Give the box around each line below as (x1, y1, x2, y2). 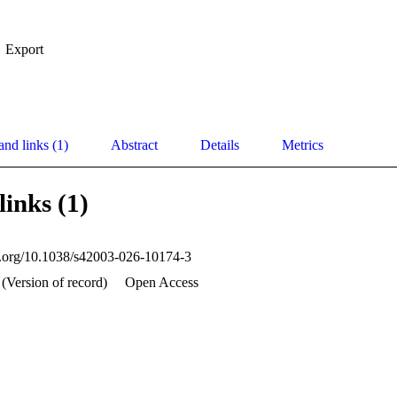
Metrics (282, 137, 323, 153)
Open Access (125, 275, 198, 291)
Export (5, 42, 43, 58)
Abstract (111, 137, 158, 153)
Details (200, 137, 239, 153)
